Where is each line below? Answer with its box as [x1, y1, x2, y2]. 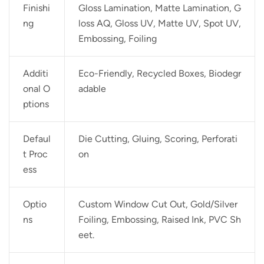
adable [78, 83, 106, 94]
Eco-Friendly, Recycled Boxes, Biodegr [78, 68, 241, 79]
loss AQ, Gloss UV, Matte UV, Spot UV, [78, 18, 241, 29]
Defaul [22, 133, 51, 144]
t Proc [22, 148, 48, 160]
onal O [22, 83, 50, 94]
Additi [22, 68, 48, 79]
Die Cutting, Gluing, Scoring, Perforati [78, 133, 237, 144]
